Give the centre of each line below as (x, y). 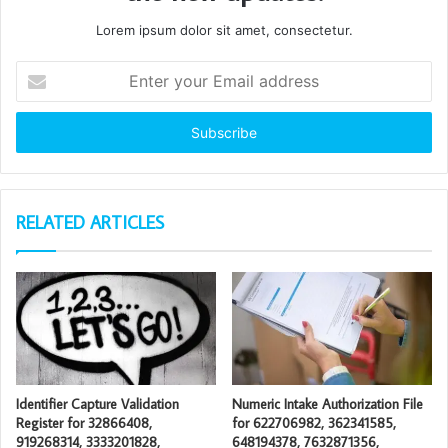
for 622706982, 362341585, (314, 422)
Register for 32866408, (84, 422)
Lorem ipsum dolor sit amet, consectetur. (224, 29)
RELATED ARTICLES (90, 222)
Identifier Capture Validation (97, 403)
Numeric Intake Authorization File (327, 403)
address (40, 132)
